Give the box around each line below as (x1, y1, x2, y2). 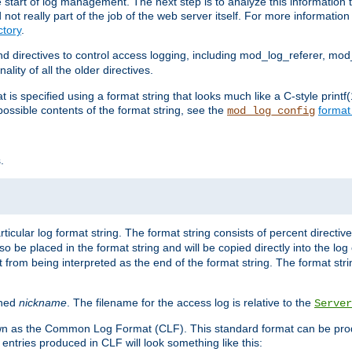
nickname (19, 296, 67, 310)
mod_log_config (227, 104, 315, 118)
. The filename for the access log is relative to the (67, 296, 314, 310)
